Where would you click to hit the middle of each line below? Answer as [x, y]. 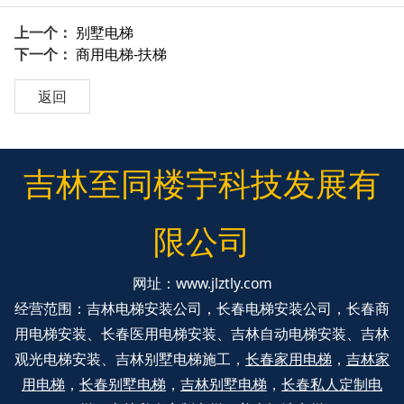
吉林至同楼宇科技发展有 [202, 184]
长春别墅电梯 [123, 385]
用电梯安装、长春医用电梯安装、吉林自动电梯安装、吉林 [202, 334]
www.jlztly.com [224, 284]
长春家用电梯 [289, 359]
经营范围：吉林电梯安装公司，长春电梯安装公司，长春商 [202, 309]
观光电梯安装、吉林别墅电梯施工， [130, 359]
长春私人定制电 [332, 385]
